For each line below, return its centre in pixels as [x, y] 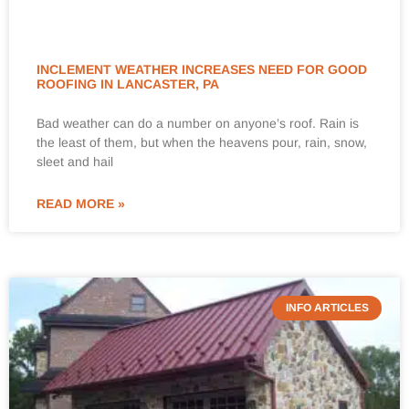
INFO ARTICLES [327, 308]
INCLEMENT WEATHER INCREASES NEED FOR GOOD [202, 70]
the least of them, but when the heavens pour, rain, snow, [202, 143]
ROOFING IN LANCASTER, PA [128, 84]
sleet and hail [75, 162]
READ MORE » [81, 204]
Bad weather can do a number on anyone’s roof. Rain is [198, 124]
